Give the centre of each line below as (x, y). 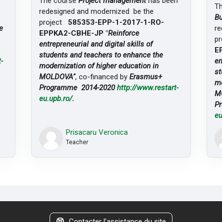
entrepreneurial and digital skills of (96, 44)
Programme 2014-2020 (78, 87)
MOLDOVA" (57, 77)
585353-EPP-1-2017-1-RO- (116, 22)
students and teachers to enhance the (101, 55)
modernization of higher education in (99, 66)
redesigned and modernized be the (96, 11)
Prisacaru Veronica (97, 133)
